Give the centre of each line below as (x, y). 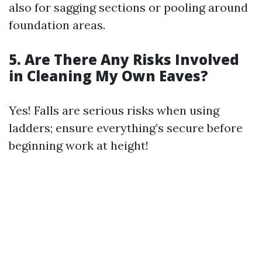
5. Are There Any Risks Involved (124, 59)
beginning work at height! (79, 145)
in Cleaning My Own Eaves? (108, 76)
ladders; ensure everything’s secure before (126, 128)
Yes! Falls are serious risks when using (114, 110)
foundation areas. (57, 25)
